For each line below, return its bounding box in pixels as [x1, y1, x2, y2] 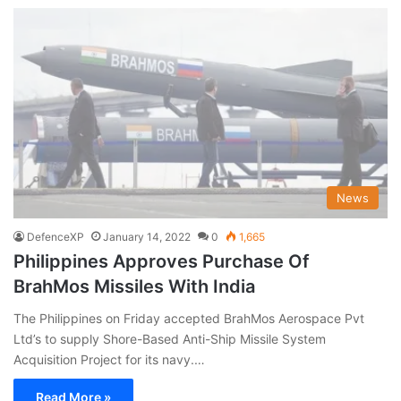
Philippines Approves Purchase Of [13, 251, 310, 273]
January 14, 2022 [103, 230, 191, 244]
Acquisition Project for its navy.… [13, 352, 205, 368]
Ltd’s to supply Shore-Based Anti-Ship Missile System [13, 331, 326, 347]
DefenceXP [27, 230, 84, 244]
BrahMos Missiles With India [13, 276, 255, 298]
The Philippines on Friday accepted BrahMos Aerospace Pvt [13, 311, 364, 327]
